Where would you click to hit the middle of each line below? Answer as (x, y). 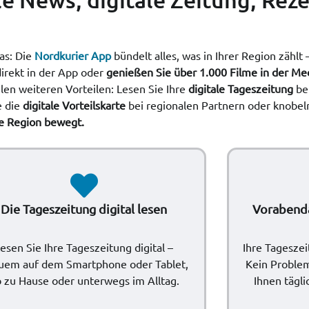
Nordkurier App (73, 55)
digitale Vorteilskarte (74, 104)
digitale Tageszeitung (241, 88)
